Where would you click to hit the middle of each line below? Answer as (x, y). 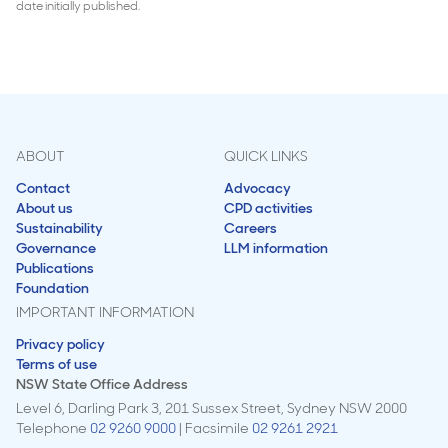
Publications (55, 268)
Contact (43, 188)
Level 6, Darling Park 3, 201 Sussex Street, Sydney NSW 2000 (211, 408)
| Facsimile (214, 428)
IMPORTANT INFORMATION (105, 312)
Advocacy (257, 188)
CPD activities (268, 208)
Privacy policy (60, 344)
